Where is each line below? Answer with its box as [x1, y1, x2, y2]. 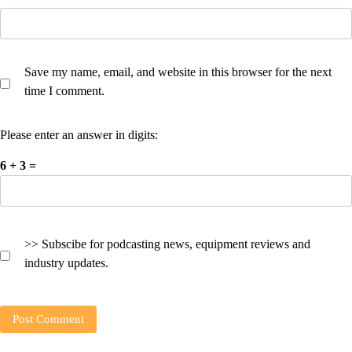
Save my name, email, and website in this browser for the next [24, 65, 332, 79]
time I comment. [24, 84, 104, 97]
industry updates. [24, 256, 108, 269]
